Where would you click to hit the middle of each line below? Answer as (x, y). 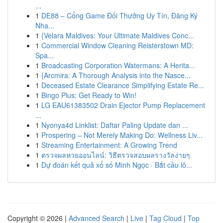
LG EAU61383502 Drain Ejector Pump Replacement (123, 105)
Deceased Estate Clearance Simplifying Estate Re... (123, 85)
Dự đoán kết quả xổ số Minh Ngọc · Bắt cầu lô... (117, 165)
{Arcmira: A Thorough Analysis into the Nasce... (116, 75)
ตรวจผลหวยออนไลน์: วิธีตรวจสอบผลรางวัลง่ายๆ (116, 155)
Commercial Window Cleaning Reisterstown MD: (117, 45)
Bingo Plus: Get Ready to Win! (89, 95)
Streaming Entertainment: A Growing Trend (109, 145)
